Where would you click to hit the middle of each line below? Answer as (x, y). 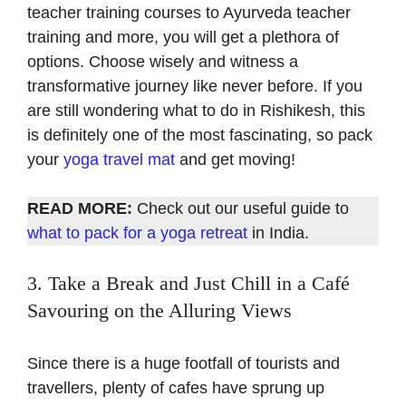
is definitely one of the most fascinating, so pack (200, 135)
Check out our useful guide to (241, 209)
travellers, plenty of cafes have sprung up (176, 388)
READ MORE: (80, 209)
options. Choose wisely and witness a (163, 62)
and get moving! (235, 160)
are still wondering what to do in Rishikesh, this (196, 111)
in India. (278, 233)
